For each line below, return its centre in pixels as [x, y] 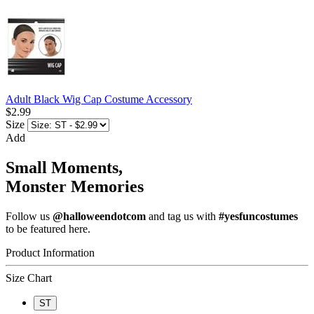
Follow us [29, 217]
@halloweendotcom [99, 217]
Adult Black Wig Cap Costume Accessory [99, 100]
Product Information [50, 253]
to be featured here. [48, 229]
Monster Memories [75, 187]
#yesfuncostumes [258, 217]
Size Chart [29, 278]
